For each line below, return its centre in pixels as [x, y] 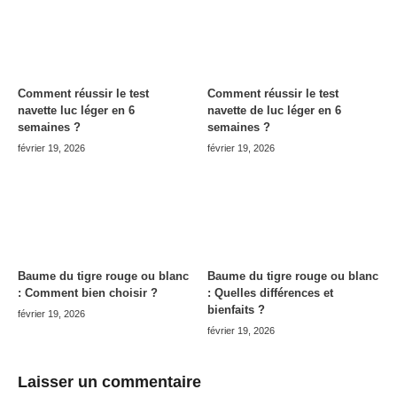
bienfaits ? [236, 310]
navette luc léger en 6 [76, 110]
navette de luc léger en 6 [274, 110]
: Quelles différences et [270, 293]
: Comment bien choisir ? [88, 293]
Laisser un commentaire [109, 382]
